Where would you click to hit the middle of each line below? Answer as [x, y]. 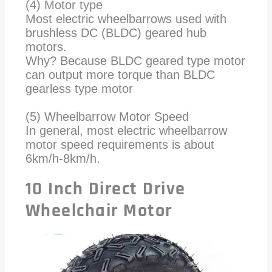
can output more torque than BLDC [120, 74]
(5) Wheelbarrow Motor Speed [107, 116]
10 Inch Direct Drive [105, 189]
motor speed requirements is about [120, 144]
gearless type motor [79, 88]
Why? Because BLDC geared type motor [135, 60]
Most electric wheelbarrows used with [126, 19]
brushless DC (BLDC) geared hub [116, 32]
